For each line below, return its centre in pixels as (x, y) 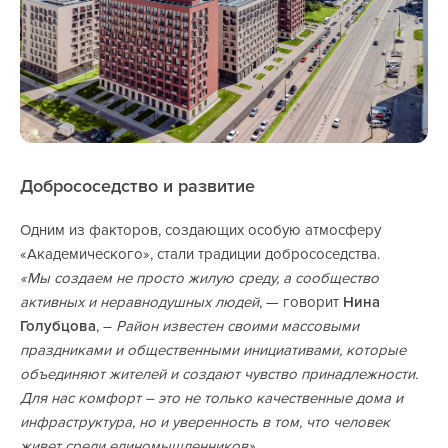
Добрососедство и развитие (137, 185)
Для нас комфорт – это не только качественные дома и (211, 398)
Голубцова (58, 326)
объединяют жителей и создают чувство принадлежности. (219, 374)
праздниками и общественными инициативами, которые (213, 350)
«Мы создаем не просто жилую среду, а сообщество (199, 278)
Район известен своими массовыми (237, 326)
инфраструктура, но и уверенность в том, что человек (205, 422)
